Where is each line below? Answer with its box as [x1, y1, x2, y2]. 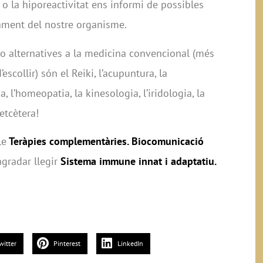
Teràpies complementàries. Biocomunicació [6, 134, 204, 149]
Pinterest [53, 239, 80, 248]
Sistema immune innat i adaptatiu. [60, 154, 217, 168]
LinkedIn [117, 239, 143, 248]
